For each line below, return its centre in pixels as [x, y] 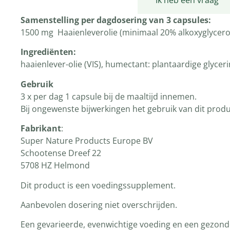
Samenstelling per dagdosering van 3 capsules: [116, 20]
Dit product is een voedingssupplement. [98, 185]
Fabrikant [41, 129]
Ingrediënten [47, 52]
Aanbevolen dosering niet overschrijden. [99, 205]
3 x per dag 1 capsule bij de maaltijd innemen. [109, 96]
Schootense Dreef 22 [61, 153]
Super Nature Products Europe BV [87, 141]
